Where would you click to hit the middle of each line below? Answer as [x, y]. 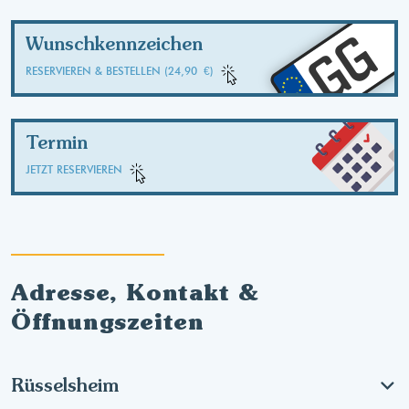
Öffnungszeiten [108, 321]
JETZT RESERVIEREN [74, 169]
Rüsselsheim [65, 385]
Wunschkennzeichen [114, 43]
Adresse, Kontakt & [135, 292]
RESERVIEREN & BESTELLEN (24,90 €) [120, 71]
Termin [57, 142]
